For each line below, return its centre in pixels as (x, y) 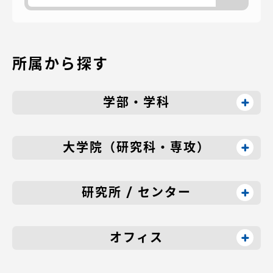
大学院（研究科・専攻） (136, 147)
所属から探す (61, 63)
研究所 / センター (136, 192)
